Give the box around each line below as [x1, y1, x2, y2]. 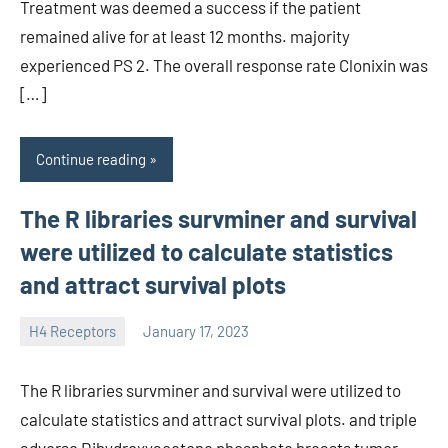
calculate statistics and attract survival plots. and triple [20, 408, 417, 429]
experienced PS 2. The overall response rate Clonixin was [20, 54, 428, 75]
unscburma [20, 335, 92, 354]
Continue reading [36, 150, 146, 169]
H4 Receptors [29, 322, 116, 341]
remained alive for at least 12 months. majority [20, 25, 350, 46]
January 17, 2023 [143, 322, 249, 341]
